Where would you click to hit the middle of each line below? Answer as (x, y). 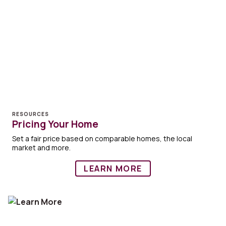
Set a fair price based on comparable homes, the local (102, 139)
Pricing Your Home (55, 124)
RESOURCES (31, 114)
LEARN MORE (113, 169)
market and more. (41, 148)
